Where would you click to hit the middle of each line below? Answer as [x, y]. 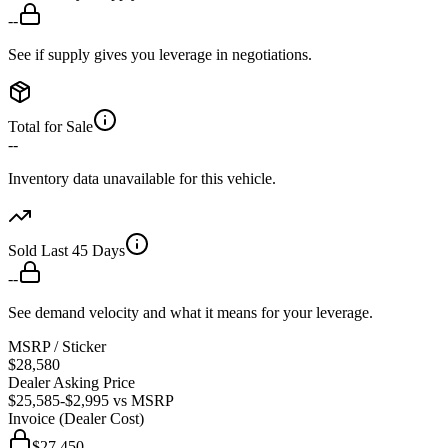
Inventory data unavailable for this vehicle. [142, 179]
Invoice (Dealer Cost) [76, 419]
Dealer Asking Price [71, 383]
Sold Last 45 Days [66, 251]
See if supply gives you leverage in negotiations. [160, 55]
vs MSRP [143, 401]
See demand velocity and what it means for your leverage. [190, 313]
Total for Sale [50, 127]
